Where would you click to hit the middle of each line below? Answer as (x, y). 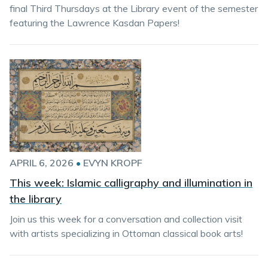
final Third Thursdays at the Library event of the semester (134, 8)
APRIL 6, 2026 (42, 163)
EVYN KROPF (113, 163)
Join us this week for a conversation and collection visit (126, 219)
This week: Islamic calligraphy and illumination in (131, 183)
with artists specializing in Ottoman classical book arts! (126, 233)
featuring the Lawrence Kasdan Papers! (95, 23)
